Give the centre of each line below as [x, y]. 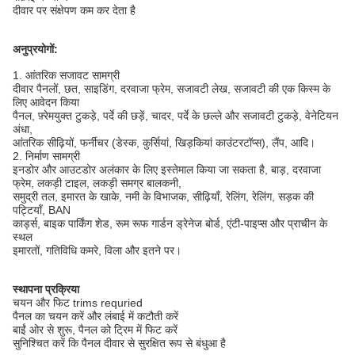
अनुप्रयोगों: [35, 49]
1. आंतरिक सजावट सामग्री [66, 75]
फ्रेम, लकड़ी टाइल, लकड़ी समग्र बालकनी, [97, 183]
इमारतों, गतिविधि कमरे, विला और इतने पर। [97, 250]
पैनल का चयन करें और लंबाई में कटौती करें [95, 316]
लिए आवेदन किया [46, 102]
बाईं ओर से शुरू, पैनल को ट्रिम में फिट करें [95, 330]
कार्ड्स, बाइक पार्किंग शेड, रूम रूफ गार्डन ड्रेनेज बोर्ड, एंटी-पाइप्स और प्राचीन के [170, 223]
